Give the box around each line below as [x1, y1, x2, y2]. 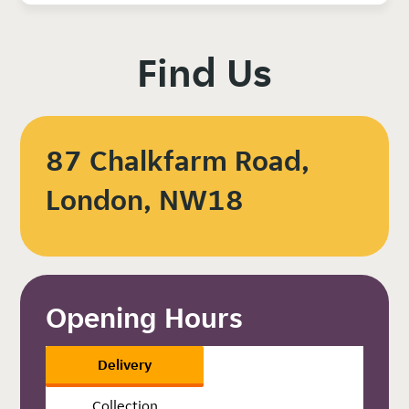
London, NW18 [46, 181, 245, 218]
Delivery [98, 354, 152, 374]
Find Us [137, 46, 272, 99]
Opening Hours [46, 299, 244, 336]
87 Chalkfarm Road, [46, 142, 310, 179]
